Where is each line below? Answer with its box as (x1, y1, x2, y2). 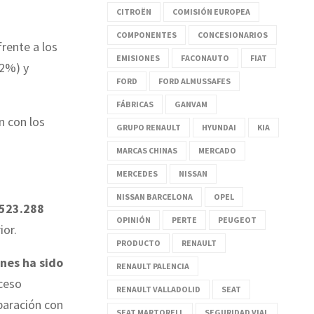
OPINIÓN (116, 214, 151, 225)
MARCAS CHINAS (116, 144, 177, 156)
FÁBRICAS (116, 98, 153, 109)
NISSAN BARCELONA (116, 191, 193, 202)
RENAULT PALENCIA (116, 260, 189, 271)
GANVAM (175, 98, 207, 109)
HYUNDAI (202, 121, 236, 132)
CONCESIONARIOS (198, 29, 268, 40)
